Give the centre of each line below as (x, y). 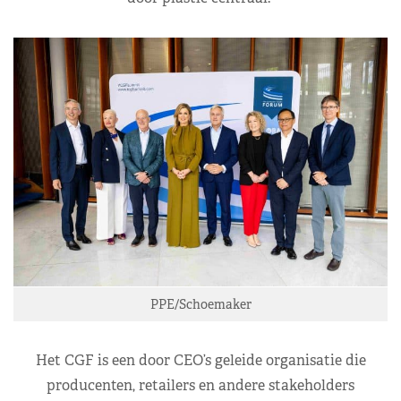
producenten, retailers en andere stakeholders (200, 385)
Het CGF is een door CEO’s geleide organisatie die (200, 360)
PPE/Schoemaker (200, 304)
